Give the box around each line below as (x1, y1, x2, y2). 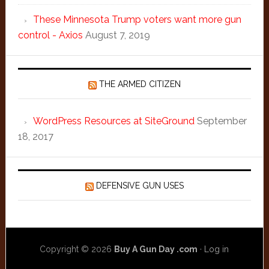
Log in (204, 244, 229, 254)
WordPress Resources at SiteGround (32, 115, 195, 127)
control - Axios (17, 29, 83, 41)
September (196, 115, 247, 127)
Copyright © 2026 (40, 244, 115, 254)
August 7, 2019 (85, 29, 150, 41)
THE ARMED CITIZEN (98, 79, 181, 89)
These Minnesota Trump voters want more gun (32, 14, 241, 25)
